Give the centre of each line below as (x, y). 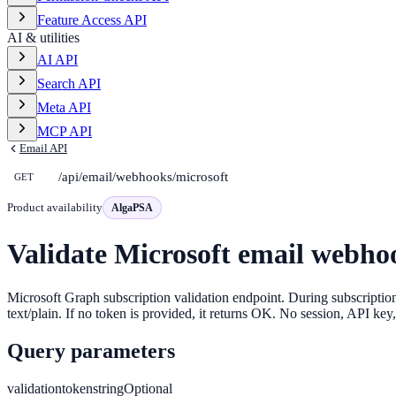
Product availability (55, 207)
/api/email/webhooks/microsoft (143, 176)
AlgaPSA (132, 208)
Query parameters (91, 350)
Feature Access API (92, 20)
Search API (69, 84)
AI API (57, 60)
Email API (43, 148)
